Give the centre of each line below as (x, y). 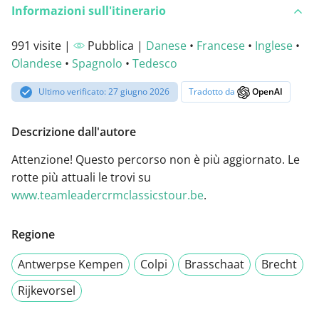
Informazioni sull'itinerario (89, 11)
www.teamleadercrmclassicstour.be (108, 195)
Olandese (37, 64)
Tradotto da (213, 92)
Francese (221, 46)
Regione (33, 234)
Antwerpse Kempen (70, 264)
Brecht (279, 264)
